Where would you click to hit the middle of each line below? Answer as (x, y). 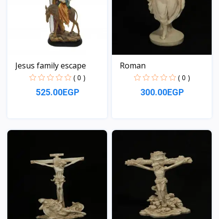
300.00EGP (162, 92)
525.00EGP (57, 92)
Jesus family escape (51, 65)
